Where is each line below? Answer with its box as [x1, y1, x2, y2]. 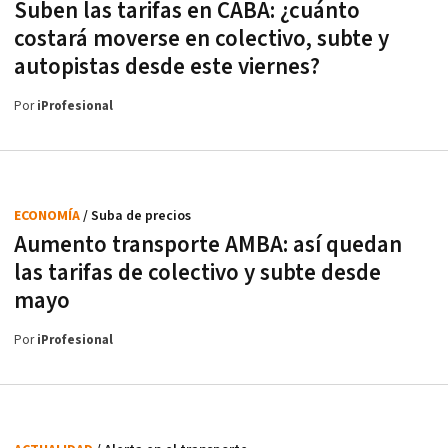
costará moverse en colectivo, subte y [14, 24, 389, 54]
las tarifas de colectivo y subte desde [14, 258, 381, 288]
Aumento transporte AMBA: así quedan [14, 230, 402, 260]
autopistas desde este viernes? [14, 52, 320, 82]
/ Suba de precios [83, 207, 191, 225]
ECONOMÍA [14, 207, 83, 225]
